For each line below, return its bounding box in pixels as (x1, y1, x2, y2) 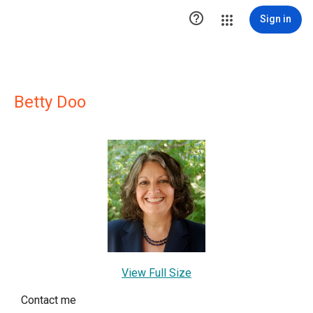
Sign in (260, 13, 291, 24)
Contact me (21, 293, 76, 307)
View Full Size (122, 266, 191, 280)
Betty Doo (14, 92, 86, 112)
